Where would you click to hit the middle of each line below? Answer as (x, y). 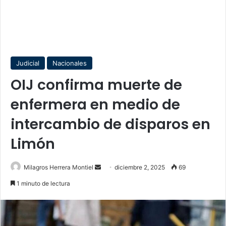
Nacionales (70, 63)
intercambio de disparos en (110, 124)
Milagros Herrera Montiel (59, 167)
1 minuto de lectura (43, 183)
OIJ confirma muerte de (96, 85)
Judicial (28, 63)
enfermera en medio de (95, 105)
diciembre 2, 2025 (140, 167)
